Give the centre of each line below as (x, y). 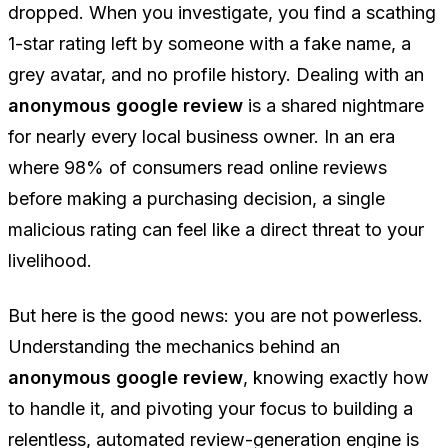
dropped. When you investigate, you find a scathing (222, 13)
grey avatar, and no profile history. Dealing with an (216, 75)
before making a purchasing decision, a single (196, 199)
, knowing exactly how (336, 378)
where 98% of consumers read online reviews (197, 168)
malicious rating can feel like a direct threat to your (216, 230)
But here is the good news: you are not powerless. (215, 316)
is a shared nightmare (333, 106)
